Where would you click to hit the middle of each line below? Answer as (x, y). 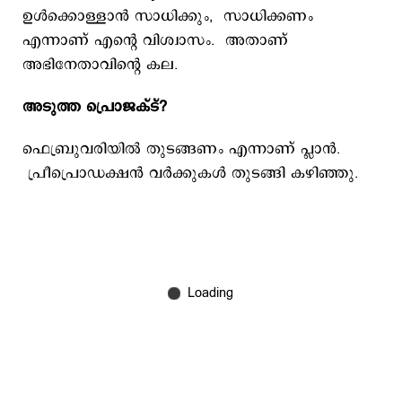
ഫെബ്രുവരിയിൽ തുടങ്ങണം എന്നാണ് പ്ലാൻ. (184, 149)
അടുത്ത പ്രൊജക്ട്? (95, 107)
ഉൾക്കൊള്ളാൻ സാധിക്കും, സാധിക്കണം (168, 16)
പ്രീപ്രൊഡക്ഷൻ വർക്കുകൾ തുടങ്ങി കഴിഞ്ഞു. (190, 173)
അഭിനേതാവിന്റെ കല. (103, 65)
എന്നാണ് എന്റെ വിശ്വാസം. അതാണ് (155, 40)
